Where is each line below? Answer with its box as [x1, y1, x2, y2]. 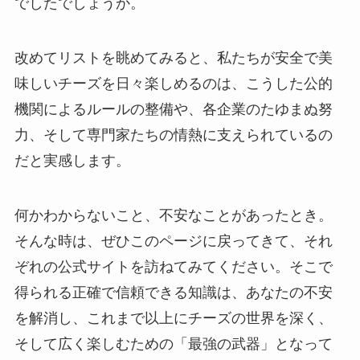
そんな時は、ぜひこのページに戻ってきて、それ [14, 232, 333, 249]
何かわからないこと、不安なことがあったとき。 [14, 207, 333, 223]
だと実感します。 [14, 152, 130, 169]
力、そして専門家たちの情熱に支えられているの [14, 126, 333, 143]
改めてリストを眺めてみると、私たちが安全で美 [14, 49, 333, 66]
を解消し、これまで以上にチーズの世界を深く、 [14, 309, 333, 326]
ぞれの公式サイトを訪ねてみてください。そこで [14, 258, 333, 275]
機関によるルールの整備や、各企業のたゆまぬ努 [14, 100, 333, 117]
